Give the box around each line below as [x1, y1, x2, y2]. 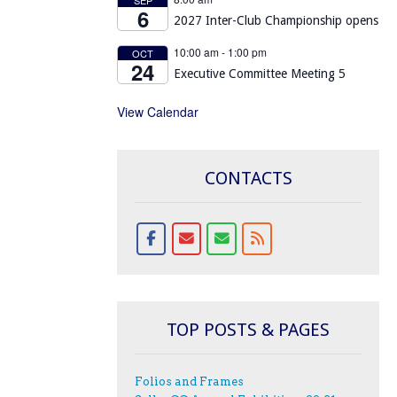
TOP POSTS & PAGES [167, 318, 330, 340]
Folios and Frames [135, 375, 244, 389]
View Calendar [117, 102, 198, 121]
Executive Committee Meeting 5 [174, 66, 346, 81]
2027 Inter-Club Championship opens [174, 12, 378, 27]
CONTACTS [204, 167, 292, 189]
